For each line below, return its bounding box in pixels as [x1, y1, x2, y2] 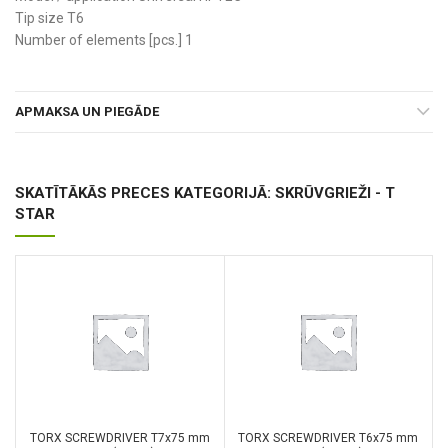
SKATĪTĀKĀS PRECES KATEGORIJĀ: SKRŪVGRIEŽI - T [15, 183, 395, 202]
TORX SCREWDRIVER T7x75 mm [29, 430, 210, 445]
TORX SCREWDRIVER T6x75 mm [238, 430, 419, 445]
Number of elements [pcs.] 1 [15, 31, 193, 48]
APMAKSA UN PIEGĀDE [15, 103, 159, 119]
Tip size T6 [15, 9, 84, 26]
